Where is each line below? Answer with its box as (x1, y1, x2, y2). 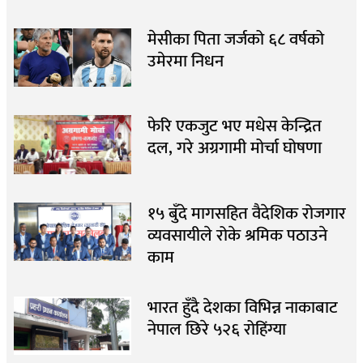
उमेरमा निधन (147, 46, 224, 75)
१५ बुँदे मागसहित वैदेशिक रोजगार (147, 199, 346, 228)
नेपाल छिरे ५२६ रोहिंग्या (147, 314, 286, 344)
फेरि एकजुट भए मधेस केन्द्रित (147, 112, 322, 141)
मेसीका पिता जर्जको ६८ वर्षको (147, 24, 324, 53)
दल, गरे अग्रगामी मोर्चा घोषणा (147, 134, 322, 163)
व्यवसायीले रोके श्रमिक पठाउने (147, 220, 327, 250)
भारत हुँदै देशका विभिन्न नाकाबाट (147, 293, 338, 322)
